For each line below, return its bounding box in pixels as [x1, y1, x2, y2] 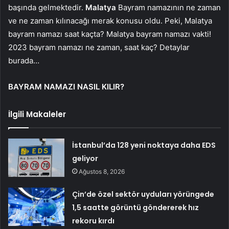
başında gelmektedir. [8, 2, 85, 12]
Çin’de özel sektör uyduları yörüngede [72, 189, 215, 199]
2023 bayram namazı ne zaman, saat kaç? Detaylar [8, 42, 190, 52]
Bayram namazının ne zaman [116, 2, 221, 12]
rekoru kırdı [72, 215, 115, 226]
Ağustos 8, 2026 [79, 167, 125, 175]
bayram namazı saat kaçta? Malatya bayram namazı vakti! [8, 29, 211, 39]
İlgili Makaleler [8, 108, 66, 120]
